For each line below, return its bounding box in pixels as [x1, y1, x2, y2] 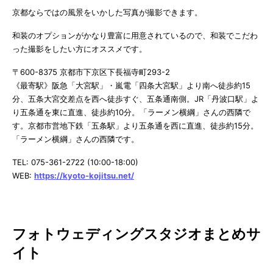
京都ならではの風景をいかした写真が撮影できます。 [12, 7, 202, 17]
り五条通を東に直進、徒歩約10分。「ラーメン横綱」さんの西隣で [12, 107, 250, 117]
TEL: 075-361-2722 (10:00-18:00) [12, 157, 138, 167]
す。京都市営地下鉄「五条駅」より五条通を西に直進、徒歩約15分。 [12, 120, 258, 130]
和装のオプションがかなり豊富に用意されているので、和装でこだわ [12, 30, 258, 40]
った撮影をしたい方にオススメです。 [12, 43, 147, 54]
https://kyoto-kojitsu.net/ [34, 170, 134, 180]
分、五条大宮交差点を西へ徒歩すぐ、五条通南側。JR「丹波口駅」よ [12, 93, 259, 104]
